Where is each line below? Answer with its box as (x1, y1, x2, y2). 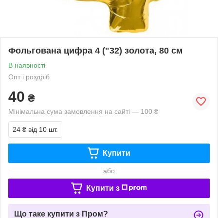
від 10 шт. (28, 125, 58, 133)
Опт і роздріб (8, 73, 50, 81)
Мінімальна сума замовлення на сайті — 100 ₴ (8, 107, 158, 115)
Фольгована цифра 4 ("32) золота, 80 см (8, 45, 182, 55)
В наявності (8, 61, 45, 69)
